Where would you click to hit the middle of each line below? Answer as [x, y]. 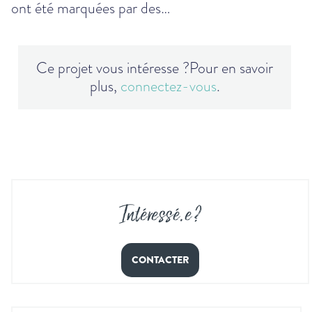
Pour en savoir [231, 68]
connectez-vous [168, 86]
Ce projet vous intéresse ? [113, 68]
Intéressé [149, 216]
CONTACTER [160, 260]
